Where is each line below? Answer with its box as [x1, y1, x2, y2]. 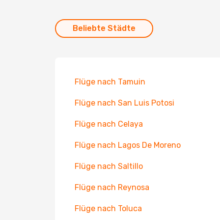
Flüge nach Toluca [75, 204, 142, 213]
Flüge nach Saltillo [75, 162, 143, 171]
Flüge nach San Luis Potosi [75, 98, 174, 108]
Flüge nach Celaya [75, 119, 143, 129]
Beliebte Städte [73, 24, 136, 33]
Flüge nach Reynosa [75, 183, 149, 192]
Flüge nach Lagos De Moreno [75, 140, 181, 150]
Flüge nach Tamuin [75, 77, 145, 86]
